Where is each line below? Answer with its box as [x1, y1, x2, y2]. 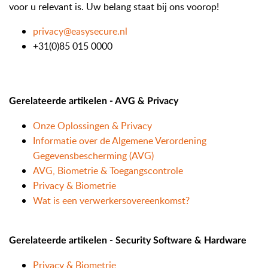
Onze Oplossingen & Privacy [33, 119, 152, 132]
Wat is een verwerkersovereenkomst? [33, 194, 190, 207]
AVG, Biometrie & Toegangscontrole [33, 164, 183, 177]
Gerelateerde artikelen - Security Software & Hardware [9, 236, 246, 245]
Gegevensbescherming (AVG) [33, 149, 154, 162]
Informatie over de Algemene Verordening [33, 134, 206, 147]
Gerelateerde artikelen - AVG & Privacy [9, 96, 178, 106]
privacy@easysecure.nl [33, 25, 127, 38]
